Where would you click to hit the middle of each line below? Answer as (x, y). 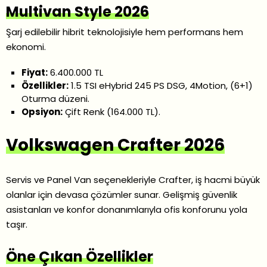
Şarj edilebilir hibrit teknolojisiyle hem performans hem (125, 32)
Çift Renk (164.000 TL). (112, 112)
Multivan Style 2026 (77, 12)
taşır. (17, 225)
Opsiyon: (42, 112)
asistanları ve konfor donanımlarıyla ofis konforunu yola (127, 210)
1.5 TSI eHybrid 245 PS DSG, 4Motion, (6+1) (161, 86)
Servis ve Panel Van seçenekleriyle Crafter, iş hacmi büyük (133, 180)
